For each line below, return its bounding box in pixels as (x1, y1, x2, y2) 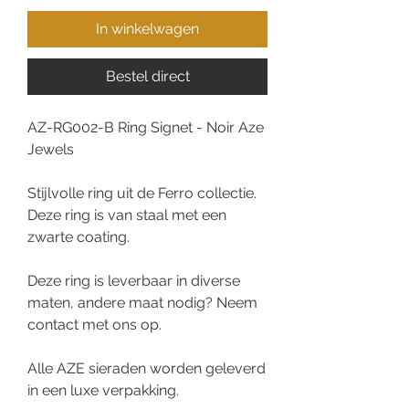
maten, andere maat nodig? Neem (27, 294, 257, 312)
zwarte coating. (27, 228, 130, 246)
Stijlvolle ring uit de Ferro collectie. (27, 184, 257, 203)
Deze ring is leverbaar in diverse (27, 272, 240, 290)
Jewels (27, 141, 74, 159)
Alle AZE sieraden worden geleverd (27, 360, 266, 378)
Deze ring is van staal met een (27, 206, 226, 225)
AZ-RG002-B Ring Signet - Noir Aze (27, 119, 264, 137)
